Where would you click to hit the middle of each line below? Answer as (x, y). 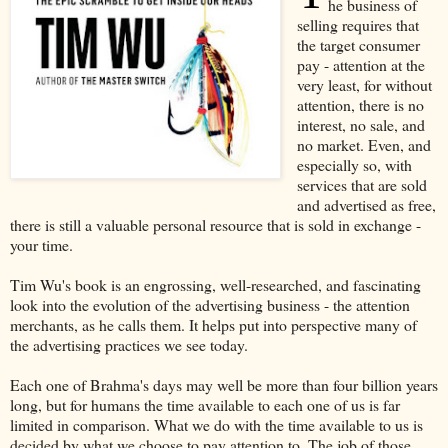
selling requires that (357, 24)
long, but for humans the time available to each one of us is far (205, 404)
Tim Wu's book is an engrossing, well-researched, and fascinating (215, 284)
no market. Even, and (363, 144)
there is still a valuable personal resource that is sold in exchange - (215, 224)
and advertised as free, (366, 204)
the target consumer (358, 44)
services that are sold (361, 184)
